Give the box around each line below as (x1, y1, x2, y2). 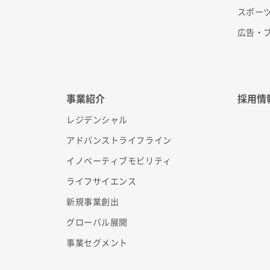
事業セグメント (66, 236, 128, 249)
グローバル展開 (66, 216, 128, 228)
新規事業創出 (66, 195, 119, 208)
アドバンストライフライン (66, 134, 172, 146)
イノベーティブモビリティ (66, 154, 172, 167)
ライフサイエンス (66, 175, 137, 187)
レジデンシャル (66, 113, 128, 126)
